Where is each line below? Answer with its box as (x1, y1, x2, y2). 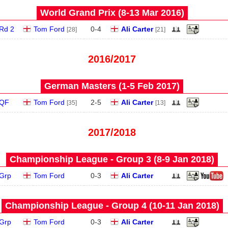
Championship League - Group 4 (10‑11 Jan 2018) (5, 201, 219, 211)
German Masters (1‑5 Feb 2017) (44, 81, 180, 91)
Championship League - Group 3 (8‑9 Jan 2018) (10, 154, 214, 164)
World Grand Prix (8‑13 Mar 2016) (40, 8, 184, 18)
